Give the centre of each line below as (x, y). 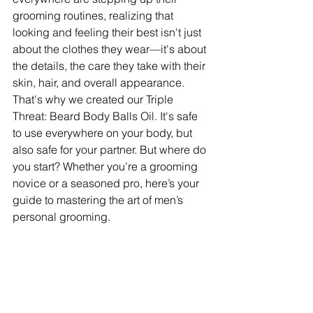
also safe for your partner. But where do (111, 150)
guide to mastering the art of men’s (99, 200)
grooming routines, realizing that (94, 16)
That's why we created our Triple (94, 100)
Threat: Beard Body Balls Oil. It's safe (107, 116)
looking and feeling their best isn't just (108, 32)
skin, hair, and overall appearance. (100, 83)
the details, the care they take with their (110, 66)
